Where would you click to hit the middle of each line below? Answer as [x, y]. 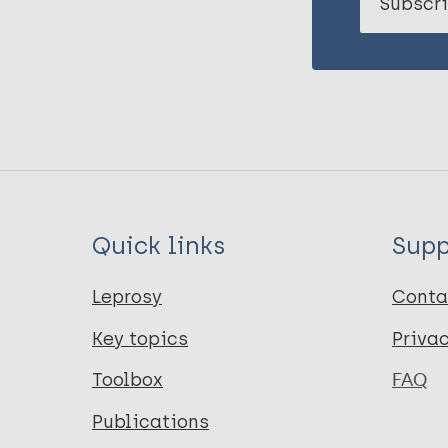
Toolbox [127, 380]
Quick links [159, 245]
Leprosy [127, 297]
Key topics [140, 338]
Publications [150, 421]
